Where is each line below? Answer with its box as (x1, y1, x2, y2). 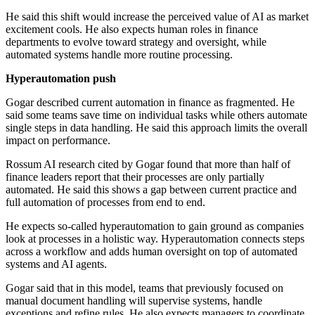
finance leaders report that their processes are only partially (6, 171, 264, 184)
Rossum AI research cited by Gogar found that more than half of (6, 158, 290, 171)
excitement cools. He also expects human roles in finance (6, 23, 258, 36)
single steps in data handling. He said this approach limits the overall (6, 122, 307, 134)
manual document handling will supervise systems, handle (6, 295, 262, 307)
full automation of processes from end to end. (6, 196, 205, 209)
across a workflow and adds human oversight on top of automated (6, 245, 297, 258)
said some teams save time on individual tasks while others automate (6, 109, 307, 122)
